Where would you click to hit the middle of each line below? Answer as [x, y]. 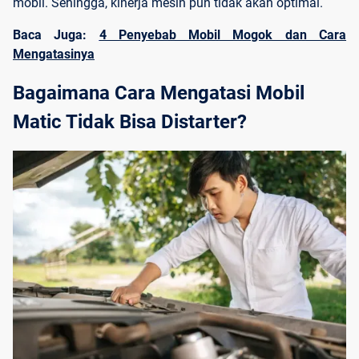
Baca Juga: [56, 34]
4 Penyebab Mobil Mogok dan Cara [223, 34]
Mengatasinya [54, 54]
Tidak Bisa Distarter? [154, 121]
